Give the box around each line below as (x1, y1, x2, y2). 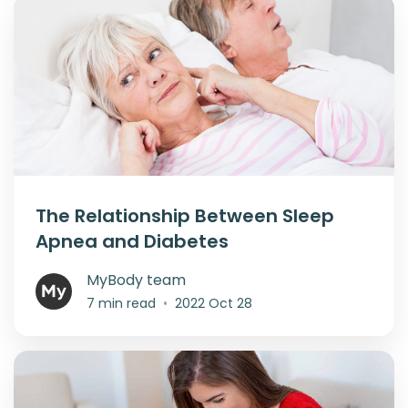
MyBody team (87, 269, 186, 291)
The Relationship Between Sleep (36, 202, 334, 229)
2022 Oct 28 (175, 293, 252, 312)
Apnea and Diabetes (36, 228, 229, 254)
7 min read (87, 293, 156, 312)
